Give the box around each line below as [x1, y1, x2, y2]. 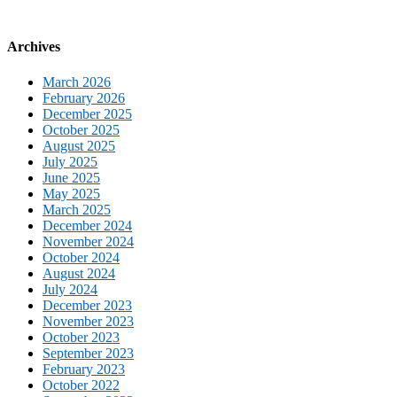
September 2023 [43, 345, 134, 361]
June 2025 [43, 169, 100, 185]
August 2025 [43, 137, 115, 153]
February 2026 [43, 90, 125, 105]
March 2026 [43, 74, 111, 90]
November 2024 [43, 233, 134, 249]
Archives [7, 39, 60, 55]
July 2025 [43, 153, 97, 169]
